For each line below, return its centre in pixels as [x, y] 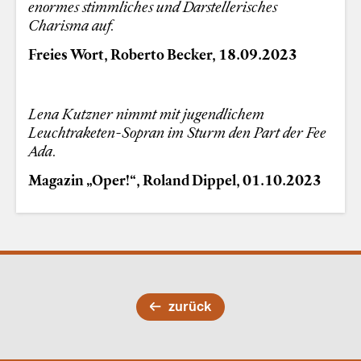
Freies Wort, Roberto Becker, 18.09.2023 [163, 54]
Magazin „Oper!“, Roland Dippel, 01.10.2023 [175, 180]
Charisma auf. [72, 25]
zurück [190, 306]
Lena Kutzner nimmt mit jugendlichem [147, 113]
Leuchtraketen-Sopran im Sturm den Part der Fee [178, 132]
